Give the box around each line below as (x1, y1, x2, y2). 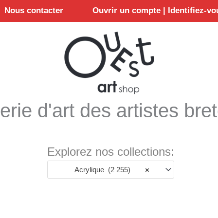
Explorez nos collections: (47, 145, 175, 158)
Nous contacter (4, 6, 63, 16)
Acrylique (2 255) (68, 165, 130, 174)
